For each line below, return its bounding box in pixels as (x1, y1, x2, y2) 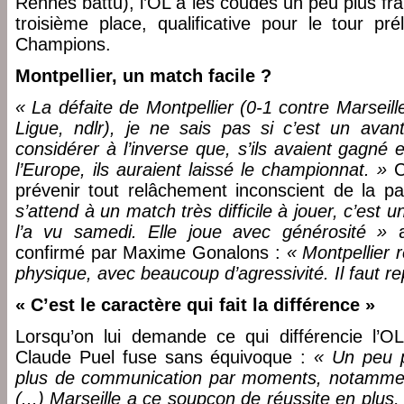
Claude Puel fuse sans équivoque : (15, 347, 315, 367)
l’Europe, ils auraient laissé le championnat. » (15, 160, 387, 179)
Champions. (15, 34, 111, 54)
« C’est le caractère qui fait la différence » (15, 295, 375, 315)
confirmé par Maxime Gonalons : (15, 243, 287, 262)
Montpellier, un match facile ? (15, 66, 271, 86)
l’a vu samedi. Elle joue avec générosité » (15, 222, 388, 242)
